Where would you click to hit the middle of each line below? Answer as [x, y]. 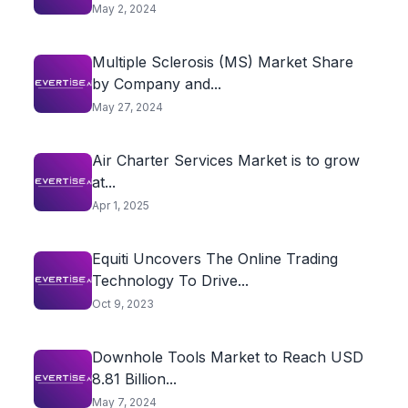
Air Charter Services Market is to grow [225, 160]
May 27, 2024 [127, 107]
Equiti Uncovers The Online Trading [214, 259]
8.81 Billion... [134, 379]
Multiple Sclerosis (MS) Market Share [222, 62]
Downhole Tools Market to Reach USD [227, 357]
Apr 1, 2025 [120, 205]
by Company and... [156, 84]
